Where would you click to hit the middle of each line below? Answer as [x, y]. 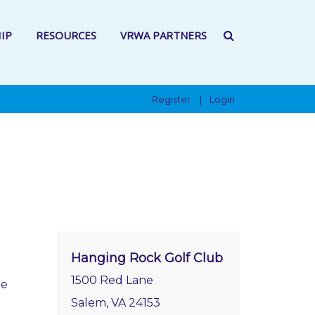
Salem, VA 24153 [116, 303]
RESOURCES [66, 35]
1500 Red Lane [112, 280]
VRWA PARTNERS [163, 35]
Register [171, 99]
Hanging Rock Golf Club [147, 258]
